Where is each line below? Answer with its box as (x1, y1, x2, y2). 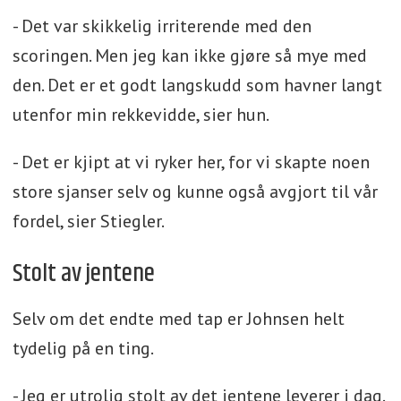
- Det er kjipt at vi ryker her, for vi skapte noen (12, 150, 370, 175)
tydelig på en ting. (12, 337, 154, 361)
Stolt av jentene (12, 255, 155, 294)
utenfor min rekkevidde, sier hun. (12, 103, 269, 127)
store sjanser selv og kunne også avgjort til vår (12, 180, 378, 204)
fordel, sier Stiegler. (12, 209, 165, 234)
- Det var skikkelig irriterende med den (12, 14, 311, 38)
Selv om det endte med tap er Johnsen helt (12, 307, 345, 331)
